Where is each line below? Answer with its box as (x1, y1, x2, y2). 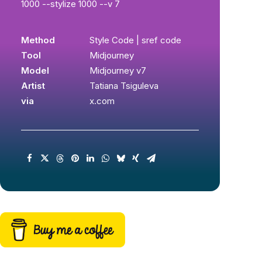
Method (21, 35, 55, 46)
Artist (21, 80, 45, 91)
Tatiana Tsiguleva (89, 80, 158, 91)
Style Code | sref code (89, 35, 181, 46)
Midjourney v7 (89, 65, 146, 76)
